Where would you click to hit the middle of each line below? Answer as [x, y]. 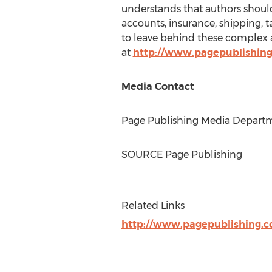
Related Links [153, 206]
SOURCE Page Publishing [182, 155]
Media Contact [158, 87]
